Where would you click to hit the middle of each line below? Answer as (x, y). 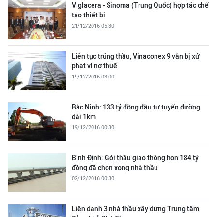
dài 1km (84, 117)
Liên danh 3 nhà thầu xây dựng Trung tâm (135, 209)
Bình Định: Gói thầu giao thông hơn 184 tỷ (135, 158)
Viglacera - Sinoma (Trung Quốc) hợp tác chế (140, 5)
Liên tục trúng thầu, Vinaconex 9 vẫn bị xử (136, 56)
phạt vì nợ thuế (94, 66)
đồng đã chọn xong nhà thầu (115, 168)
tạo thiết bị (88, 15)
